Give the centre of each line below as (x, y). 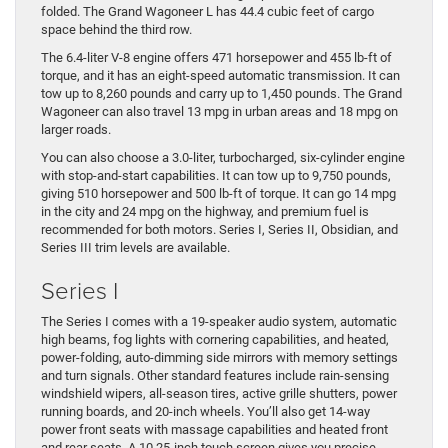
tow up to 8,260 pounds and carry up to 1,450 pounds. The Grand (221, 94)
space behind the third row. (116, 30)
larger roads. (76, 130)
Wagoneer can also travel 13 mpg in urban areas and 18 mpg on (219, 112)
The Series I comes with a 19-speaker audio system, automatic (219, 322)
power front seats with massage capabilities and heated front (214, 430)
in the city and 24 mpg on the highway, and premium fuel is (205, 212)
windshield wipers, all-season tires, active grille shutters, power (219, 394)
